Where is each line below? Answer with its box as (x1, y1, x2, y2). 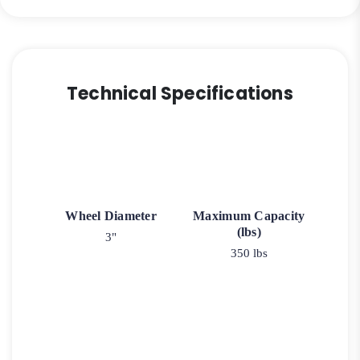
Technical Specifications (67, 81, 293, 107)
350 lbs (230, 246, 268, 260)
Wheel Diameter (65, 208, 157, 223)
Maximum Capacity (193, 208, 305, 223)
